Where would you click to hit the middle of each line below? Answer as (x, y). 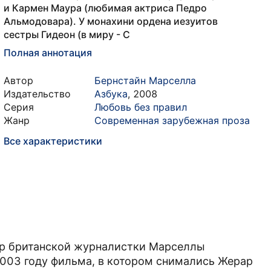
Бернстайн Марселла (145, 80)
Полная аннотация (48, 53)
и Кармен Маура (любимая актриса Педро (105, 8)
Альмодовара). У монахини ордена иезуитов (111, 21)
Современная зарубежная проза (172, 120)
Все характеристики (53, 141)
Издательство (37, 94)
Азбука (111, 94)
